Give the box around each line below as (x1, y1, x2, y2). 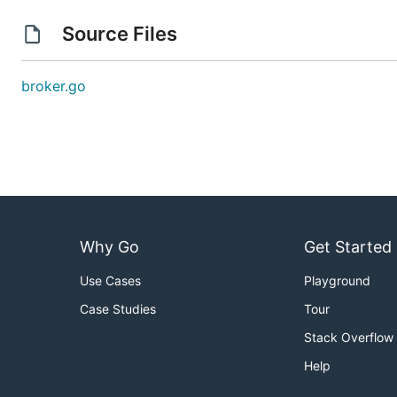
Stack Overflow (304, 330, 393, 346)
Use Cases (80, 273, 141, 289)
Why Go (80, 237, 139, 257)
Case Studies (80, 301, 156, 317)
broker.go (21, 77, 86, 95)
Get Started (304, 237, 392, 257)
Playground (304, 273, 370, 289)
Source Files (57, 22, 182, 45)
